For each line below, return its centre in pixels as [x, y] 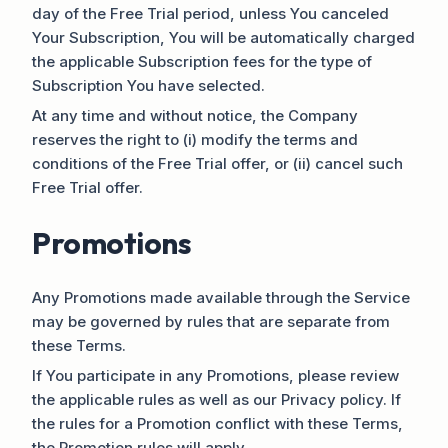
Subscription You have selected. [148, 85]
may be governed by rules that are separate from [211, 321]
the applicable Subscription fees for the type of [202, 61]
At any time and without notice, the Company [195, 115]
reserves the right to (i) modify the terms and [195, 139]
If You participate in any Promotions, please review [215, 375]
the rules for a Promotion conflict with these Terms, [217, 423]
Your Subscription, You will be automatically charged [223, 37]
